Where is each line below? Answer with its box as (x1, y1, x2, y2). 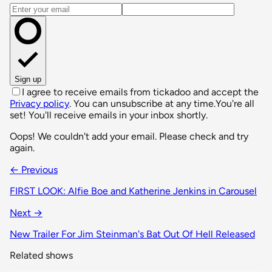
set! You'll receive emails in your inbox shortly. (10, 109, 208, 121)
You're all (216, 97, 254, 109)
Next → (10, 206, 42, 219)
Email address (9, 2, 68, 14)
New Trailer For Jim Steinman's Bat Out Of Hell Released (10, 228, 255, 240)
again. (10, 141, 35, 154)
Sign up (15, 74, 41, 84)
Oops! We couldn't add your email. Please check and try (10, 130, 248, 142)
